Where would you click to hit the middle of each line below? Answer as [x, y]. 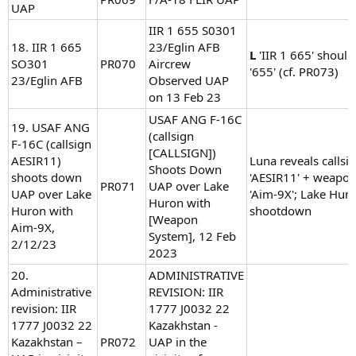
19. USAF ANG [50, 128]
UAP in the [178, 342]
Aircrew [170, 64]
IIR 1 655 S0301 [193, 31]
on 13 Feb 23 [185, 97]
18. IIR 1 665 [46, 47]
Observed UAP [189, 81]
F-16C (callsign [51, 144]
